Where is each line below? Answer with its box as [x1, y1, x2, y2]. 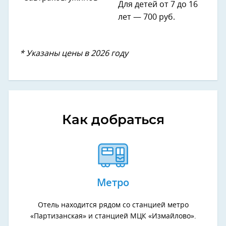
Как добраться [62, 111, 164, 128]
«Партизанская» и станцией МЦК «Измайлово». [30, 213, 196, 220]
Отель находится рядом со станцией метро [37, 202, 189, 209]
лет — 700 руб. [118, 13, 175, 22]
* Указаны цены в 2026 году [20, 49, 128, 58]
